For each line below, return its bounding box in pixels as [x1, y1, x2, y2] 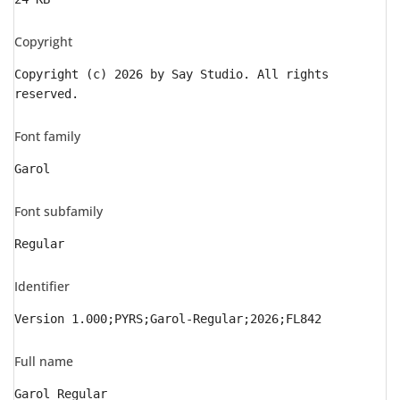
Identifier [14, 278, 70, 295]
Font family [14, 128, 80, 145]
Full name [14, 353, 73, 370]
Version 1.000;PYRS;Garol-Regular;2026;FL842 [14, 312, 321, 326]
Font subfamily [14, 203, 103, 220]
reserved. [14, 87, 79, 101]
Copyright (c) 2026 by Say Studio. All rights [14, 67, 329, 81]
